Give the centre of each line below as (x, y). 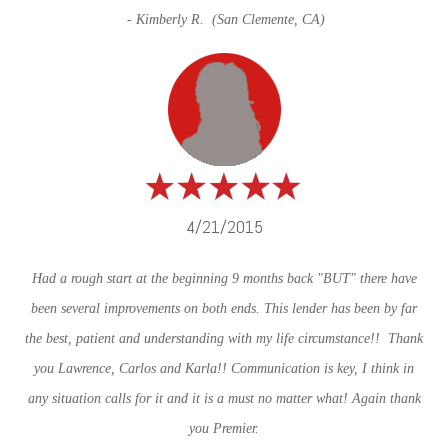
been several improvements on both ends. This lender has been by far (224, 308)
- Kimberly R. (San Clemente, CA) (224, 20)
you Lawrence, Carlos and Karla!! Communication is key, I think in (224, 368)
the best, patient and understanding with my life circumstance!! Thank (224, 338)
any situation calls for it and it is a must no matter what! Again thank (224, 398)
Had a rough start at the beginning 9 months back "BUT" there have (224, 278)
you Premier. (224, 428)
